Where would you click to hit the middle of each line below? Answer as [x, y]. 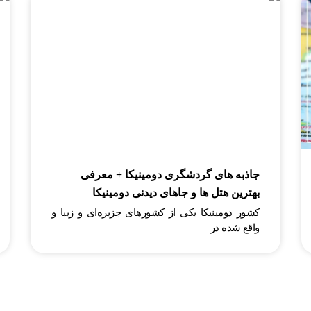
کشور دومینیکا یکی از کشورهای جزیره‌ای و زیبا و [155, 213]
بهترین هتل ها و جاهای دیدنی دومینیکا [176, 193]
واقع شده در [235, 228]
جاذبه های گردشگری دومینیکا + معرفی [170, 175]
